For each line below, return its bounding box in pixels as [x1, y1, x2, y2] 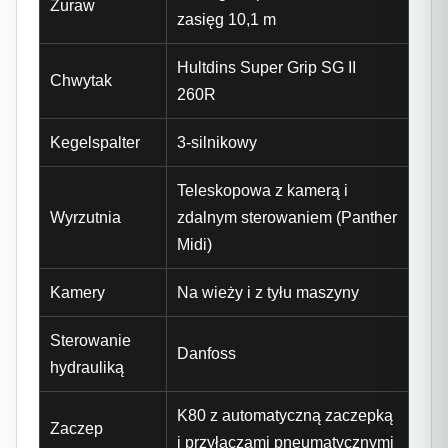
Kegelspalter [50, 133, 140, 151]
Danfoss [177, 344, 236, 362]
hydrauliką [50, 358, 124, 376]
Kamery [50, 283, 105, 301]
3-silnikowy [177, 133, 257, 151]
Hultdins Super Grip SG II [177, 58, 356, 76]
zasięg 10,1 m [177, 10, 276, 28]
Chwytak [50, 71, 112, 89]
